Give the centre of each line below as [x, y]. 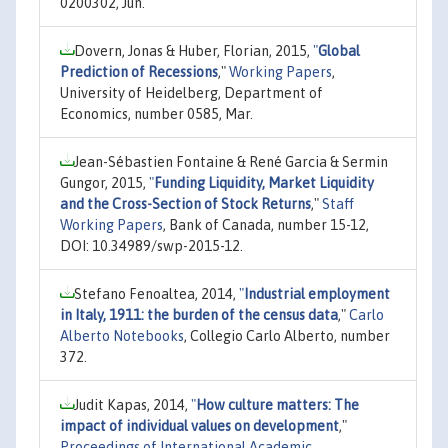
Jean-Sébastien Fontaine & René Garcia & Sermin [231, 161]
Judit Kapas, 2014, [132, 404]
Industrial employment [317, 293]
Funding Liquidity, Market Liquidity [264, 182]
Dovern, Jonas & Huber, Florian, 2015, [193, 50]
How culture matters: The [277, 404]
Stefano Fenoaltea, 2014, [156, 293]
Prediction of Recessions [139, 71]
